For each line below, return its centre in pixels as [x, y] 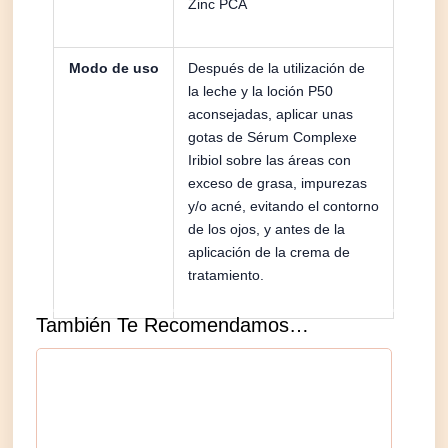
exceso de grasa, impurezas [278, 182]
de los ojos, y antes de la [267, 228]
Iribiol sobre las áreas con [270, 159]
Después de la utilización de [277, 67]
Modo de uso [113, 67]
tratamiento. [226, 274]
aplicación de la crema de [269, 251]
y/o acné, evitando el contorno [284, 205]
